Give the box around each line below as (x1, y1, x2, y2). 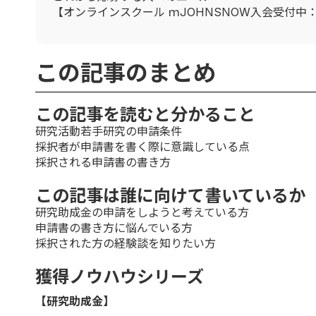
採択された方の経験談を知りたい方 (35, 236, 216, 250)
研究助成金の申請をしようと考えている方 (35, 205, 249, 219)
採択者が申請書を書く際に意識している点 (35, 139, 250, 154)
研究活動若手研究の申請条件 (35, 123, 182, 138)
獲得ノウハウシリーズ (35, 266, 204, 287)
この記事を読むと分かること (35, 104, 255, 125)
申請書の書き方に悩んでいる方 (35, 220, 193, 235)
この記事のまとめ (35, 59, 216, 87)
